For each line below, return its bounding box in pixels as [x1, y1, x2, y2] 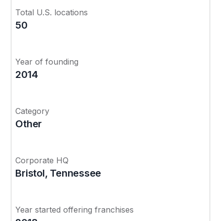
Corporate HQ [15, 155, 69, 165]
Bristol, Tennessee [15, 167, 102, 179]
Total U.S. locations [15, 7, 88, 17]
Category [15, 106, 50, 116]
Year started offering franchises [15, 204, 134, 215]
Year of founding [15, 56, 79, 67]
